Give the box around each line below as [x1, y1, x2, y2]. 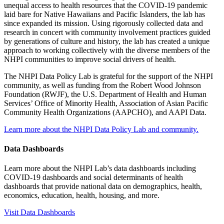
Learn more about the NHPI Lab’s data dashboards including [4, 164, 196, 173]
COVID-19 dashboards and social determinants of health [4, 173, 183, 182]
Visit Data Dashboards [4, 208, 75, 217]
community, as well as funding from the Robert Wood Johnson [4, 80, 201, 89]
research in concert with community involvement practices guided [4, 27, 210, 36]
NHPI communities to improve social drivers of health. [4, 54, 176, 63]
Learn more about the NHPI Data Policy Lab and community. [4, 124, 198, 133]
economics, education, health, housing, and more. [4, 191, 159, 200]
